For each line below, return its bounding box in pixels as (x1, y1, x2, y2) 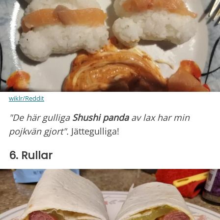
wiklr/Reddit (9, 93, 44, 103)
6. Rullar (9, 147, 53, 163)
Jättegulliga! (71, 125, 119, 137)
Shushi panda (72, 111, 129, 123)
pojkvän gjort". (9, 125, 71, 137)
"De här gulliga (9, 111, 72, 123)
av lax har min (129, 111, 190, 123)
